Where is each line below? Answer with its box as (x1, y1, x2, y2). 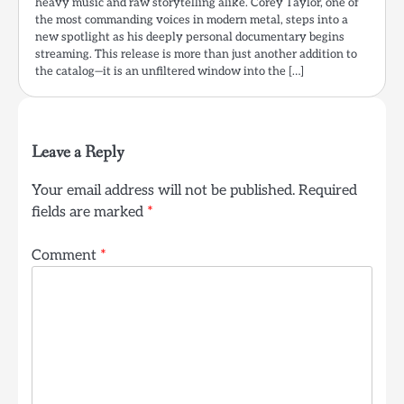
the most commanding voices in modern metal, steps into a (35, 13, 348, 28)
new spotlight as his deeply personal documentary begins (35, 30, 344, 45)
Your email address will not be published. (32, 181, 295, 200)
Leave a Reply (32, 142, 124, 164)
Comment (32, 246, 100, 265)
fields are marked (32, 203, 147, 222)
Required (298, 181, 357, 200)
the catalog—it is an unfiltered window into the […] (35, 64, 304, 79)
